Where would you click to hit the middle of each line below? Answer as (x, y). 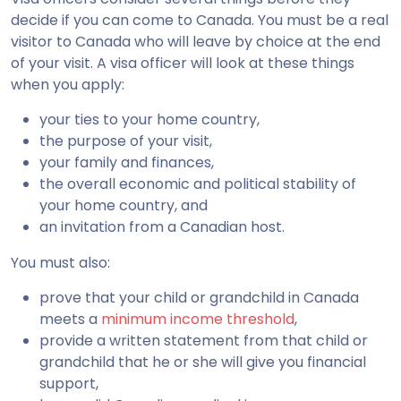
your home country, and (124, 206)
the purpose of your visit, (126, 141)
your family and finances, (127, 163)
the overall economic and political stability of (198, 184)
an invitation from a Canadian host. (162, 227)
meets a (70, 320)
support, (69, 384)
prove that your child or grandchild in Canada (199, 298)
